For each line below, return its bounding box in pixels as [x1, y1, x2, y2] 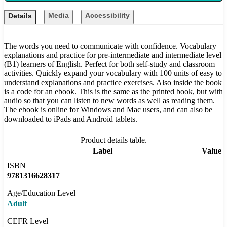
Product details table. [80, 136, 147, 145]
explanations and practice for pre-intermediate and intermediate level [4, 51, 221, 60]
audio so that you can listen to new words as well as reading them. [4, 96, 215, 105]
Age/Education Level [7, 188, 75, 198]
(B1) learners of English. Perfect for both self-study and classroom [4, 60, 215, 69]
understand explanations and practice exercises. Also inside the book [4, 78, 222, 87]
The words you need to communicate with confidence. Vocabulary [4, 42, 216, 51]
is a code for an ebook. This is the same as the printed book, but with [4, 87, 223, 96]
